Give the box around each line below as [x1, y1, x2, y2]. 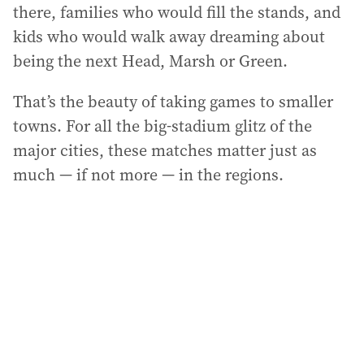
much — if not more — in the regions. [13, 162, 284, 186]
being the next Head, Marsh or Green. [13, 49, 288, 72]
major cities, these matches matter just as [13, 138, 317, 162]
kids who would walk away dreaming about [13, 24, 325, 48]
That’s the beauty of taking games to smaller [13, 89, 333, 113]
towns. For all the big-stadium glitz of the [13, 114, 312, 137]
